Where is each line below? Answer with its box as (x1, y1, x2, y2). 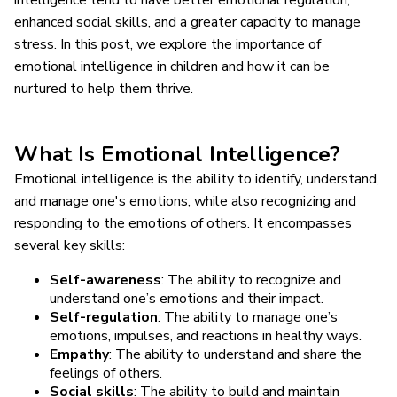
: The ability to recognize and (161, 269, 341, 290)
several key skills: (14, 235, 125, 255)
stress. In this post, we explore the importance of (14, 34, 321, 54)
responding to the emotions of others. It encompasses (14, 213, 352, 233)
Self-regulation (50, 307, 158, 327)
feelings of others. (50, 362, 162, 383)
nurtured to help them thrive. (14, 78, 193, 98)
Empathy (50, 344, 109, 364)
